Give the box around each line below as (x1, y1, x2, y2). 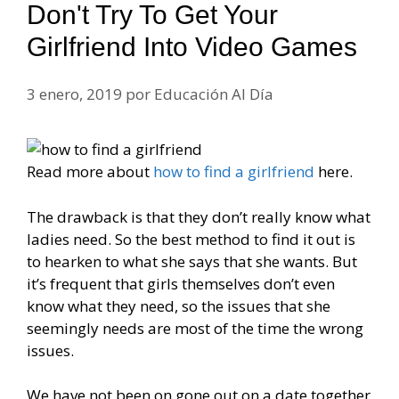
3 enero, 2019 (27, 84, 122, 105)
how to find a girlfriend (153, 161, 314, 183)
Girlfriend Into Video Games (27, 32, 357, 62)
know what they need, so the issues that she (27, 295, 330, 316)
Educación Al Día (154, 84, 273, 105)
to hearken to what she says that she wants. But (27, 250, 357, 272)
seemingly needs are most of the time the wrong (27, 317, 363, 338)
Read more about (27, 161, 153, 183)
